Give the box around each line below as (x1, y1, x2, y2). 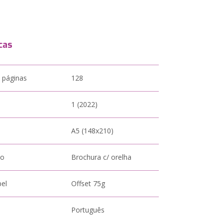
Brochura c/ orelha (71, 152, 132, 162)
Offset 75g (71, 179, 106, 188)
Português (71, 205, 105, 215)
